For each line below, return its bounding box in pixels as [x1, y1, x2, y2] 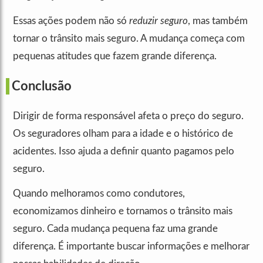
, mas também [188, 16, 248, 26]
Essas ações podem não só [13, 16, 129, 26]
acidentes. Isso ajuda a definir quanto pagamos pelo [13, 146, 234, 157]
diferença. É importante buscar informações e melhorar [13, 241, 249, 252]
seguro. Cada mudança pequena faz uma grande [13, 224, 218, 234]
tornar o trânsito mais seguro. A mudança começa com [13, 33, 245, 44]
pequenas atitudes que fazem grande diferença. [13, 51, 217, 62]
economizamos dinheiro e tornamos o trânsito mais [13, 206, 232, 217]
